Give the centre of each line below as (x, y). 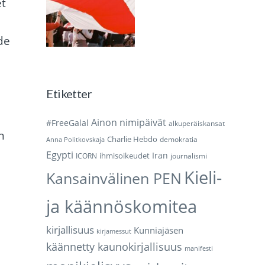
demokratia (179, 140)
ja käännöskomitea (122, 207)
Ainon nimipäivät (129, 123)
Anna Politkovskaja (76, 140)
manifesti (199, 249)
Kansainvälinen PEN (114, 178)
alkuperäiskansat (197, 124)
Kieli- (203, 178)
